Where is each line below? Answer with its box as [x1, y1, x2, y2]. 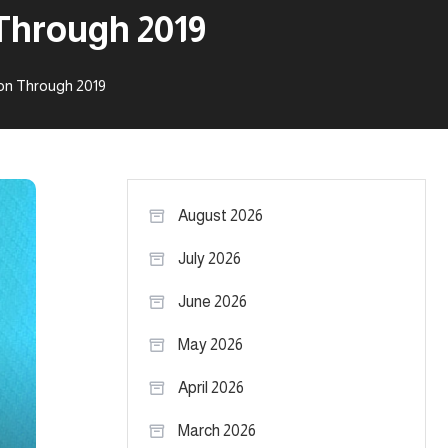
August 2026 [178, 207, 263, 224]
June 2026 [178, 293, 247, 310]
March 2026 [178, 422, 256, 439]
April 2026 [178, 379, 244, 396]
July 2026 [178, 250, 241, 267]
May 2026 [178, 336, 243, 353]
